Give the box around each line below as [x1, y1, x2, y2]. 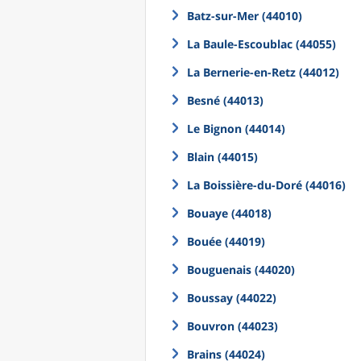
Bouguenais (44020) [187, 262, 295, 277]
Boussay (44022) [187, 290, 276, 305]
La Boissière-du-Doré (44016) [187, 177, 346, 193]
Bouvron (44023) [187, 318, 278, 334]
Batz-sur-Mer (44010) [187, 8, 302, 23]
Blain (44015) [187, 149, 258, 164]
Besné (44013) [187, 93, 263, 108]
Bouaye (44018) [187, 205, 272, 221]
